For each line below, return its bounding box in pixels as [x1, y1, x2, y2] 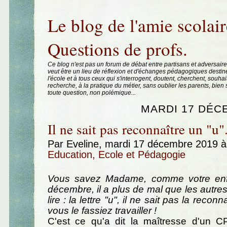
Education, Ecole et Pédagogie [47, 148, 185, 160]
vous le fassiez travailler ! [47, 205, 157, 216]
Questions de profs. [47, 37, 187, 61]
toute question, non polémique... [47, 89, 136, 96]
